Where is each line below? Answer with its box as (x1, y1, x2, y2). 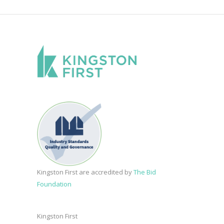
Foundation (37, 179, 71, 188)
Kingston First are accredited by (37, 167, 133, 176)
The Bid (133, 167, 156, 176)
